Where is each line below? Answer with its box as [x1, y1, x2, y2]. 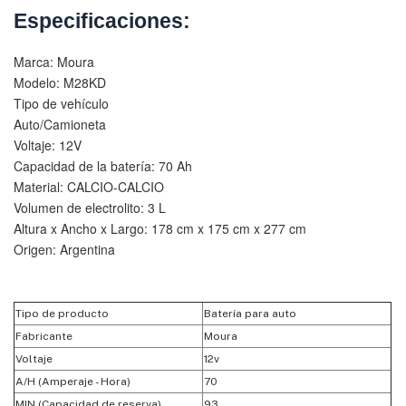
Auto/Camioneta [14, 114, 106, 133]
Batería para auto [204, 306, 296, 320]
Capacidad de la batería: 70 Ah [14, 156, 192, 175]
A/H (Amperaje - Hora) [15, 374, 130, 388]
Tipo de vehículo [14, 93, 109, 112]
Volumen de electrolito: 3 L [14, 198, 166, 217]
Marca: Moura [14, 52, 94, 71]
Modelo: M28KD [14, 72, 106, 92]
